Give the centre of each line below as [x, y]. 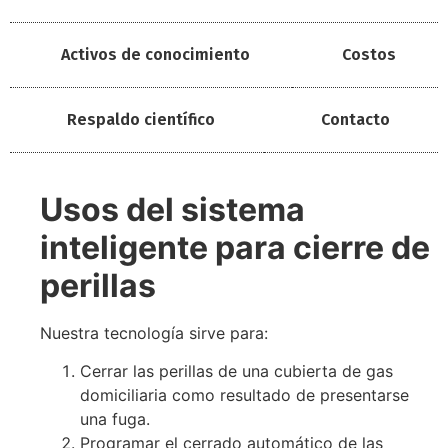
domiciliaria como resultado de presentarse [244, 394]
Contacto [355, 119]
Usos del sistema [172, 209]
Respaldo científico [141, 119]
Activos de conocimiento [155, 54]
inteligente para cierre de [235, 247]
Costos [369, 54]
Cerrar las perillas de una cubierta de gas [236, 370]
